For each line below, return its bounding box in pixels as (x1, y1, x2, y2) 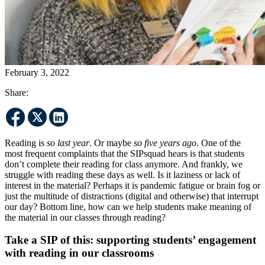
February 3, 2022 (5, 67, 69, 77)
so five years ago (134, 137, 196, 148)
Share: (5, 87, 28, 98)
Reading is (5, 137, 47, 148)
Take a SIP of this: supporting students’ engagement (5, 234, 256, 247)
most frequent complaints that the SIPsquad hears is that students (5, 148, 244, 159)
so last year (47, 137, 89, 148)
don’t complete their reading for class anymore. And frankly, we (5, 159, 243, 169)
